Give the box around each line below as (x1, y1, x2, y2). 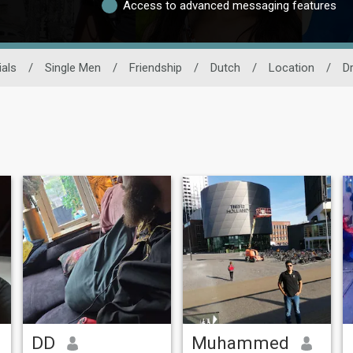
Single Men (44, 61, 101, 76)
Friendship (128, 61, 182, 76)
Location (268, 61, 314, 76)
